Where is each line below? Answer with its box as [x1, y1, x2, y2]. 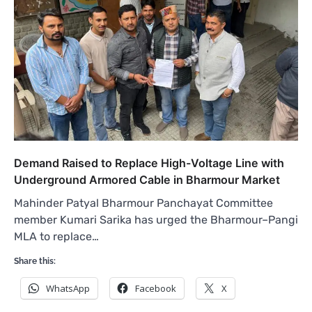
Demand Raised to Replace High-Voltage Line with [14, 155, 284, 170]
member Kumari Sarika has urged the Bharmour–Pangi [14, 212, 298, 226]
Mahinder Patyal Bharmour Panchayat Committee [14, 196, 273, 210]
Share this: [14, 256, 56, 266]
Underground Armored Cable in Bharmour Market [14, 172, 280, 187]
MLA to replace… [14, 229, 99, 243]
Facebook [135, 281, 176, 295]
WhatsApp [46, 281, 90, 295]
